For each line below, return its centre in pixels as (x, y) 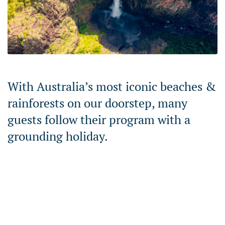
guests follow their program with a (99, 119)
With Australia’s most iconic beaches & (112, 86)
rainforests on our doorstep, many (97, 103)
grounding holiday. (58, 136)
